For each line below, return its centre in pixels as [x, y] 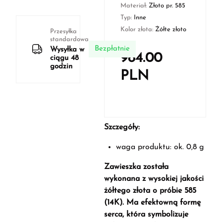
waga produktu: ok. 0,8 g [160, 147]
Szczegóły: [122, 127]
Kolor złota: [138, 29]
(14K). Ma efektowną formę [152, 203]
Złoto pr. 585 [167, 6]
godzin [61, 66]
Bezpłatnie [112, 49]
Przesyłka [63, 31]
